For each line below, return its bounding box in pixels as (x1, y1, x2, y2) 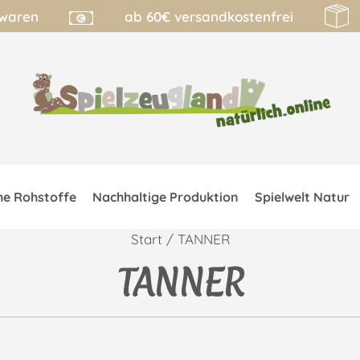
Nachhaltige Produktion (92, 189, 239, 206)
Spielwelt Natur (255, 189, 350, 206)
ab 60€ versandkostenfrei (125, 7, 294, 25)
